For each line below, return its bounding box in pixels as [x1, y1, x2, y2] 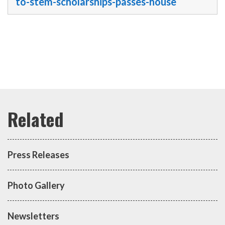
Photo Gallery [8, 180, 65, 191]
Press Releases [8, 149, 69, 161]
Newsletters [8, 210, 59, 222]
